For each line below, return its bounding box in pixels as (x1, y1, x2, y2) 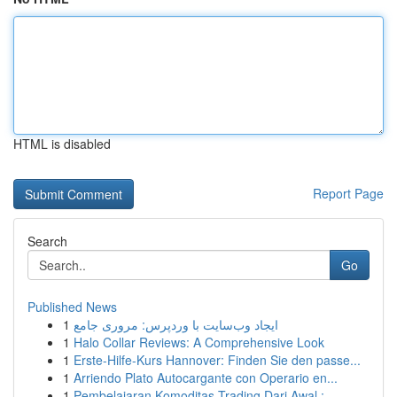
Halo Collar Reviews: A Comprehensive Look (74, 333, 324, 351)
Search (27, 232, 67, 250)
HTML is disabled (13, 135, 111, 152)
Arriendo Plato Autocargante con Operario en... (74, 369, 338, 386)
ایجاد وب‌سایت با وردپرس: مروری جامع (74, 315, 278, 333)
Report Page (313, 184, 384, 202)
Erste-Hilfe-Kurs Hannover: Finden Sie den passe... (74, 351, 361, 369)
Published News (27, 298, 117, 315)
